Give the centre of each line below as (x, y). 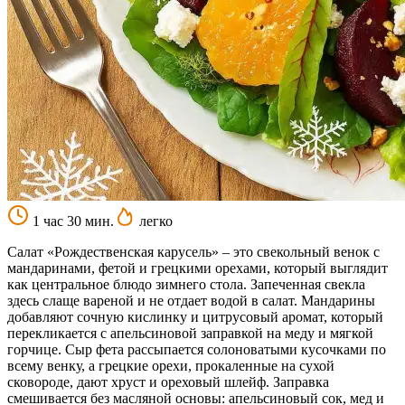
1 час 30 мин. (71, 221)
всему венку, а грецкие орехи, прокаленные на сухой (171, 365)
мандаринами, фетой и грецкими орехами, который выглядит (198, 268)
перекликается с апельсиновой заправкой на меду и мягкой (190, 333)
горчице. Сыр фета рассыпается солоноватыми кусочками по (197, 349)
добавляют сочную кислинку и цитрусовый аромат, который (195, 316)
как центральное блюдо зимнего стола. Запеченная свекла (186, 284)
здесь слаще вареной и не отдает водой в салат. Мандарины (191, 300)
